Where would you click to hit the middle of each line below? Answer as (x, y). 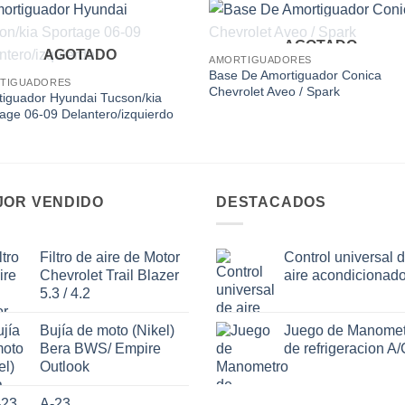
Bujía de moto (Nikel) (107, 331)
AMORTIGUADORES (260, 59)
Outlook (65, 367)
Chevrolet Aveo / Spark (275, 92)
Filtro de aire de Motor (110, 258)
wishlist (160, 61)
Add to (160, 48)
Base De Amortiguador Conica (296, 75)
